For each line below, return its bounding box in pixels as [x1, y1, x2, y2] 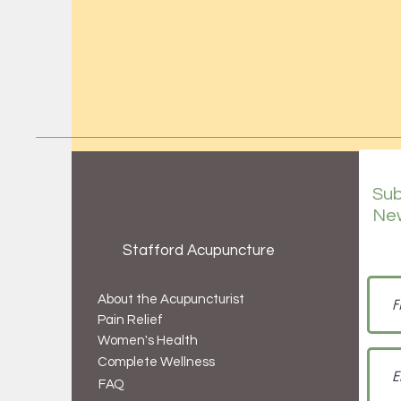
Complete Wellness [98, 355, 215, 369]
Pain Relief [98, 313, 163, 327]
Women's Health [98, 334, 198, 347]
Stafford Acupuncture [123, 243, 275, 259]
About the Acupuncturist [98, 293, 244, 306]
